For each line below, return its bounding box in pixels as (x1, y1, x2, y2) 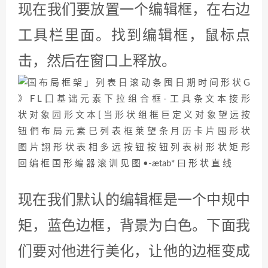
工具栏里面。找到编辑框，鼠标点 (18, 28, 250, 45)
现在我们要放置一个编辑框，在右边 (18, 2, 250, 19)
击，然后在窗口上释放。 (18, 54, 176, 71)
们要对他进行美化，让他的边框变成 (18, 244, 250, 261)
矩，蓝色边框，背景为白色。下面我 (18, 218, 250, 235)
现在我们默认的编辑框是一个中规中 (18, 193, 250, 209)
